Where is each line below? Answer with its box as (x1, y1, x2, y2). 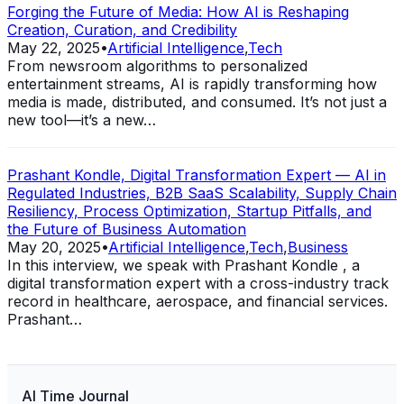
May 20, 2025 (7, 237, 101, 256)
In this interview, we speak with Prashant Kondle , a (7, 255, 360, 274)
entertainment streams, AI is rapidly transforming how (7, 74, 377, 93)
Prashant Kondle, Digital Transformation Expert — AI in (7, 165, 386, 184)
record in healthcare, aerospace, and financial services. (7, 291, 388, 310)
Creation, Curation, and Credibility (7, 20, 237, 39)
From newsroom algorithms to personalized (7, 56, 308, 75)
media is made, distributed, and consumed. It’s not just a (7, 92, 387, 111)
